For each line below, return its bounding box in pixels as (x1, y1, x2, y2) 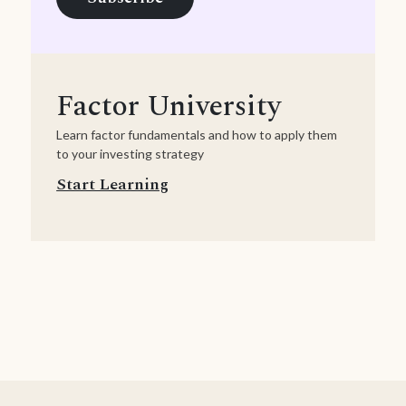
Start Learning (56, 172, 169, 198)
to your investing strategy (56, 146, 205, 162)
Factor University (56, 84, 282, 130)
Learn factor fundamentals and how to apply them (56, 127, 338, 143)
